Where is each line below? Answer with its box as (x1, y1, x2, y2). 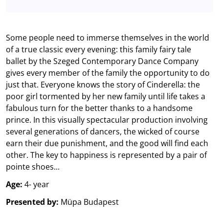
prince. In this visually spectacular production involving (6, 114, 208, 125)
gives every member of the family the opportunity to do (6, 67, 210, 78)
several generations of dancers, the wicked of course (6, 126, 199, 137)
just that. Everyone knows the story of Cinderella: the (6, 79, 200, 90)
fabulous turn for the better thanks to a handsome (6, 102, 193, 113)
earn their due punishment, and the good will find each (6, 137, 208, 149)
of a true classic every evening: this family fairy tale (6, 44, 191, 55)
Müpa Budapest (61, 196, 119, 207)
